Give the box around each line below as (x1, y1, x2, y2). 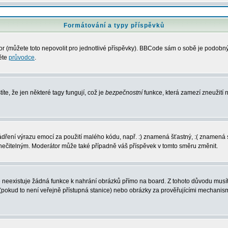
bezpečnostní (105, 89, 142, 96)
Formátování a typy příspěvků (64, 22, 164, 29)
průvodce (9, 54, 35, 61)
